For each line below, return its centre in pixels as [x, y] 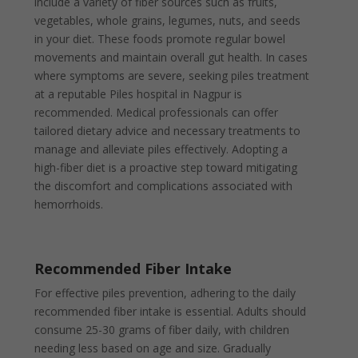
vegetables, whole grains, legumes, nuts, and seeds [168, 20]
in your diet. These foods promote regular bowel [160, 38]
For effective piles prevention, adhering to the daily [165, 292]
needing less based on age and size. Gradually [153, 348]
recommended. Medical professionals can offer [157, 112]
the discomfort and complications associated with [164, 185]
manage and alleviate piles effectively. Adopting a [161, 149]
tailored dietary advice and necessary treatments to [168, 130]
